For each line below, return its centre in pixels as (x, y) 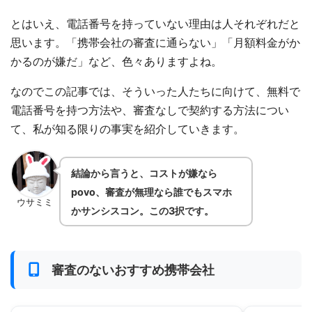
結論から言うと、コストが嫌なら (144, 173)
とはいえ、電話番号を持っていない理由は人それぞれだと (156, 24)
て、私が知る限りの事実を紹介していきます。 (128, 129)
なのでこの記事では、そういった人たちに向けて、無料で (156, 92)
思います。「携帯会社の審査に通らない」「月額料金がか (156, 43)
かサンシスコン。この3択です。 (142, 210)
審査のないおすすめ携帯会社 (133, 270)
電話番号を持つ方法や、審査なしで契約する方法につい (150, 110)
